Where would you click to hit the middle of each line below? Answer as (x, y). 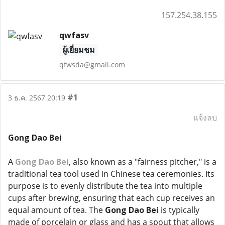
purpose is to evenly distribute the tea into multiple (105, 186)
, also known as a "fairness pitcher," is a (143, 162)
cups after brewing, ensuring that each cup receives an (111, 198)
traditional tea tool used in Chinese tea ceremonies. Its (111, 174)
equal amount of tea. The (57, 210)
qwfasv (74, 35)
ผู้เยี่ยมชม (78, 50)
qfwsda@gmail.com (92, 65)
